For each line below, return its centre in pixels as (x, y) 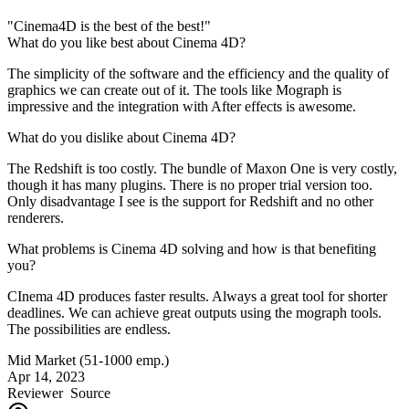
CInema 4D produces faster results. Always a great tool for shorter (197, 296)
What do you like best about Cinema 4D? (126, 42)
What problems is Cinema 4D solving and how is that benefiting (192, 248)
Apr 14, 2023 (46, 376)
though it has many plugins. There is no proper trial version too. (190, 184)
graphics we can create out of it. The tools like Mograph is (174, 89)
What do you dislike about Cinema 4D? (121, 137)
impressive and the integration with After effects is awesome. (182, 106)
